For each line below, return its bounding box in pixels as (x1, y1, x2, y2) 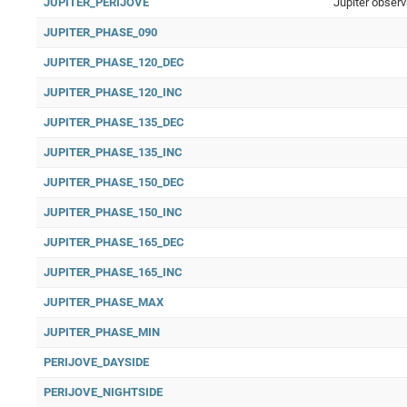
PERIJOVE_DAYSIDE (44, 355, 149, 369)
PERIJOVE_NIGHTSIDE (44, 385, 163, 399)
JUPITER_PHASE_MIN (44, 325, 160, 339)
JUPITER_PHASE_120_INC (44, 85, 183, 99)
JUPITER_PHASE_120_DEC (44, 55, 184, 69)
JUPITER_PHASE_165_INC (44, 265, 183, 279)
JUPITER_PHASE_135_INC (44, 145, 183, 159)
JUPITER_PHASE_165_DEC (44, 235, 184, 249)
